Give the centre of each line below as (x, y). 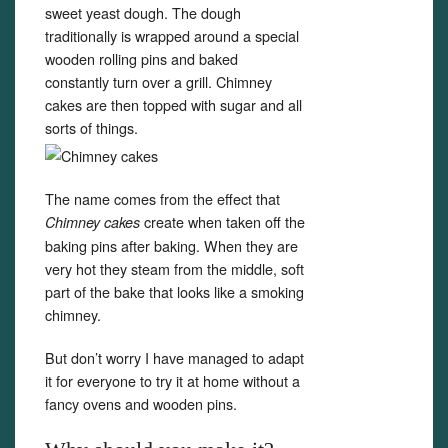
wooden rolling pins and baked (141, 58)
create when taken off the (222, 221)
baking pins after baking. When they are (171, 245)
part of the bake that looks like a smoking (174, 291)
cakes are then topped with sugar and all (173, 104)
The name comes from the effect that (162, 198)
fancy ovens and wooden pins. (141, 403)
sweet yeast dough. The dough (143, 12)
